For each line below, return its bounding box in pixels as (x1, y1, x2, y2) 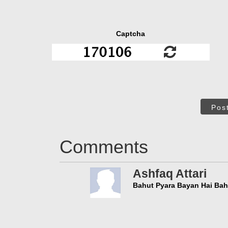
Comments (60, 136, 148, 157)
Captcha (116, 30, 146, 38)
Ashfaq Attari (132, 166, 207, 180)
